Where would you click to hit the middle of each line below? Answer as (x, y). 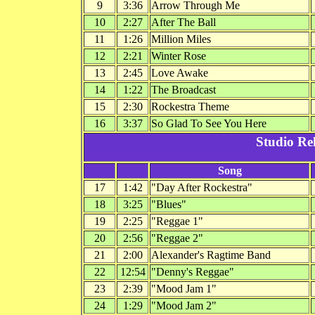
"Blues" (169, 204)
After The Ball (184, 22)
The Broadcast (184, 89)
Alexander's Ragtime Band (211, 255)
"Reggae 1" (177, 221)
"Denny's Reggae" (193, 271)
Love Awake (180, 72)
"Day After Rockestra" (202, 187)
